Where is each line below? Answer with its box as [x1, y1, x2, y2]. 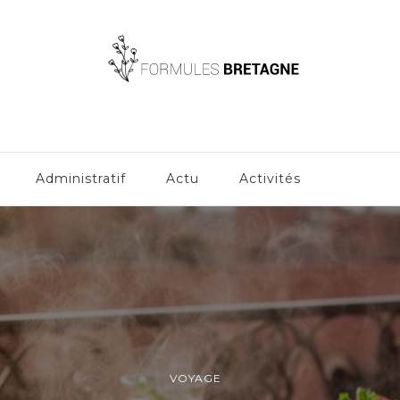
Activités [239, 171, 301, 187]
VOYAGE [170, 371, 221, 386]
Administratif [36, 171, 126, 187]
